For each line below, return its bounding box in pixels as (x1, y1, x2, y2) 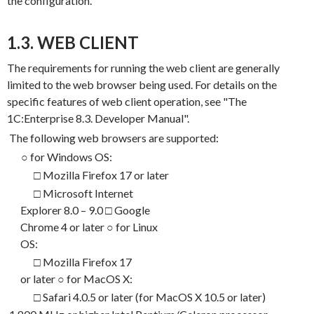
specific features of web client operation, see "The (6, 95, 247, 109)
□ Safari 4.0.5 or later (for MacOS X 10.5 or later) (34, 289, 266, 303)
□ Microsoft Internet (33, 186, 133, 200)
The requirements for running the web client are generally (6, 61, 280, 75)
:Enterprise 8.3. (20, 111, 95, 125)
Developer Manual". (94, 111, 189, 125)
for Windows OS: (29, 150, 112, 164)
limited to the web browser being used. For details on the (6, 78, 277, 92)
